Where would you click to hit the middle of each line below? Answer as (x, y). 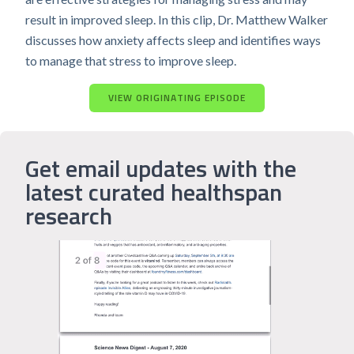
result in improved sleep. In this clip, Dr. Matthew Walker (177, 19)
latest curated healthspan (154, 192)
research (69, 216)
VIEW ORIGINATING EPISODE (177, 98)
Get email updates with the (161, 168)
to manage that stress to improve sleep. (131, 60)
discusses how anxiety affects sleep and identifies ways (173, 40)
